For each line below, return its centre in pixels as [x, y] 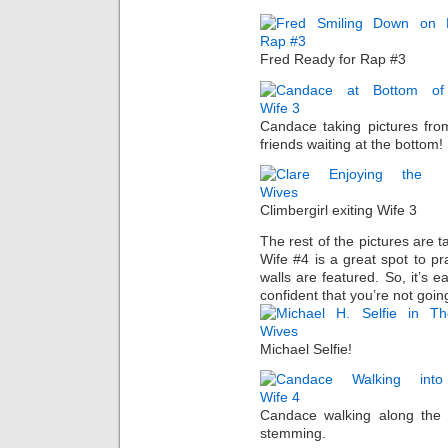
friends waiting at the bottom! [351, 143]
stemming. [293, 433]
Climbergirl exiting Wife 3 [338, 210]
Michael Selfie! [306, 348]
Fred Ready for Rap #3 [333, 59]
